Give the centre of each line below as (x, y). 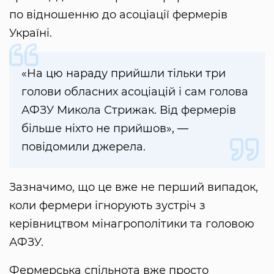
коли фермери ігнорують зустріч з (107, 206)
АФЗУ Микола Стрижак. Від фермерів (129, 110)
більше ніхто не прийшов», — (105, 129)
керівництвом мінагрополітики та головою (132, 224)
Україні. (31, 33)
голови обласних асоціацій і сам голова (135, 92)
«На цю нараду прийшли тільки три (124, 74)
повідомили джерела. (83, 147)
